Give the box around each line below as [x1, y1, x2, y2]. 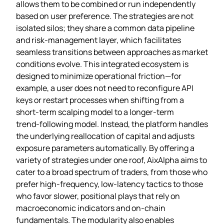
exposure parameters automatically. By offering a [16, 142, 194, 153]
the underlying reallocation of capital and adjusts [16, 130, 194, 141]
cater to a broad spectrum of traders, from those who [16, 166, 207, 177]
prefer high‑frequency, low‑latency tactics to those [16, 178, 203, 189]
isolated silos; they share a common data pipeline [16, 22, 194, 33]
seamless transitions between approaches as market [16, 46, 208, 57]
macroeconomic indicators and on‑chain [16, 202, 165, 213]
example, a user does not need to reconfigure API [16, 82, 193, 93]
